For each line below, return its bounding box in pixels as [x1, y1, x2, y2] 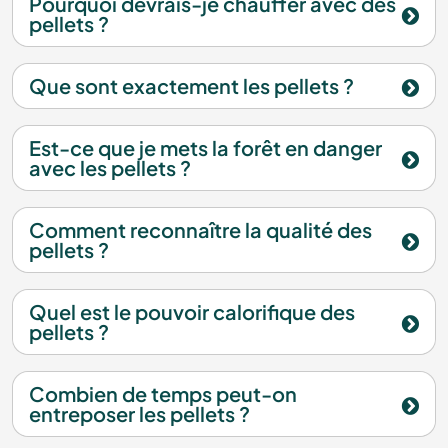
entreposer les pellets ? [29, 401, 250, 427]
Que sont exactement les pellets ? [29, 73, 354, 99]
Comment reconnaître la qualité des [29, 217, 372, 243]
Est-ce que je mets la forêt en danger [29, 135, 382, 161]
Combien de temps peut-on [29, 381, 297, 407]
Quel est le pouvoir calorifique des [29, 299, 355, 325]
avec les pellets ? [29, 155, 191, 181]
